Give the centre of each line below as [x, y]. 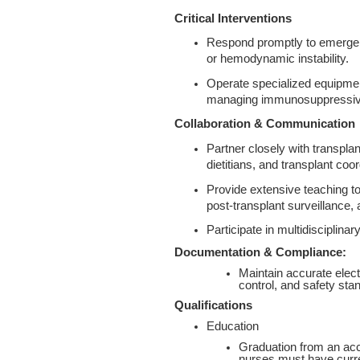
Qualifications [213, 306]
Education [233, 327]
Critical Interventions [233, 18]
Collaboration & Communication [265, 124]
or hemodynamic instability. [278, 59]
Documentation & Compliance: [260, 253]
